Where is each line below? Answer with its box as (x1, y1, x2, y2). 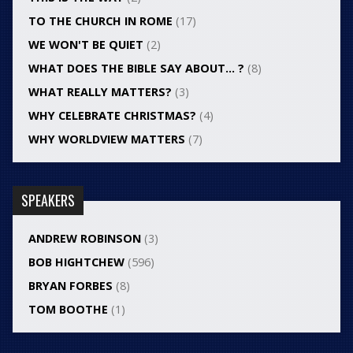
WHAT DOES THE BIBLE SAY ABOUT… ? (28, 61, 244, 76)
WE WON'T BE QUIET (28, 37, 143, 53)
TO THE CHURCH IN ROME (28, 13, 173, 29)
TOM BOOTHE (28, 302, 108, 318)
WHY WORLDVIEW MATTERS (28, 132, 185, 147)
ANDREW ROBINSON (28, 231, 141, 247)
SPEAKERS (20, 190, 75, 211)
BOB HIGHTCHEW (28, 255, 124, 270)
